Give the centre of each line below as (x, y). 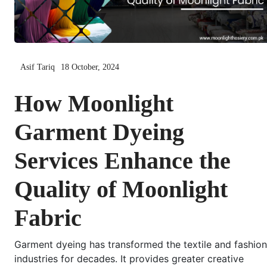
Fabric (48, 218)
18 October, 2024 (90, 67)
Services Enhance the (122, 161)
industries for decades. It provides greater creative (129, 259)
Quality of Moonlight (121, 190)
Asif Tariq (38, 67)
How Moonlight (94, 104)
